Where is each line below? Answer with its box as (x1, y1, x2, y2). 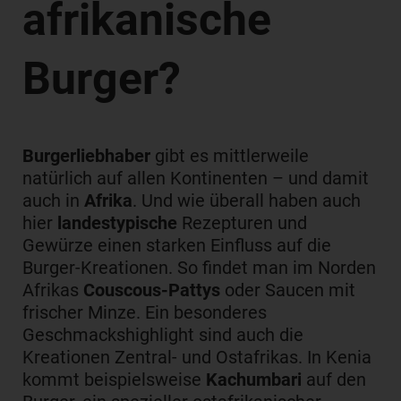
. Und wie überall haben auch (132, 190, 361, 211)
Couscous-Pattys (83, 279, 220, 301)
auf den (302, 369, 366, 390)
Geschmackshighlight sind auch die (22, 324, 303, 346)
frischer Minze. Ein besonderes (22, 302, 267, 323)
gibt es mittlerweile (150, 145, 309, 166)
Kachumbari (206, 369, 302, 390)
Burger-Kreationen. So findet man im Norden (22, 257, 376, 278)
